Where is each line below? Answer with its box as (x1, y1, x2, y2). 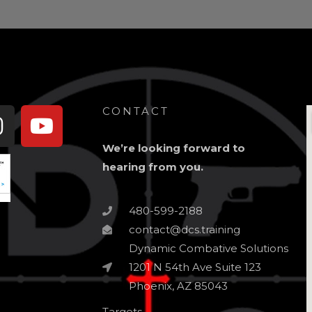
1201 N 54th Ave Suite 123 (128, 260, 261, 274)
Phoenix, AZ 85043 (128, 279, 228, 293)
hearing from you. (102, 160, 206, 173)
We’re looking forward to (102, 141, 245, 155)
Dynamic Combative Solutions (128, 242, 288, 256)
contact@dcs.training (128, 223, 240, 237)
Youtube (40, 102, 129, 127)
